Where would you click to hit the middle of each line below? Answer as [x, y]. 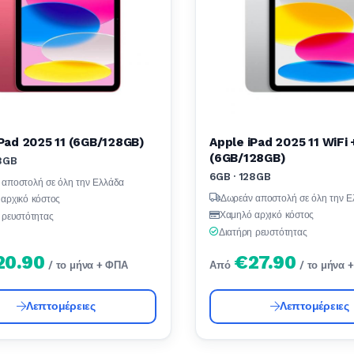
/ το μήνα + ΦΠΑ [88, 265]
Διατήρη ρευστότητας [263, 232]
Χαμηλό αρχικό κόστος [267, 215]
